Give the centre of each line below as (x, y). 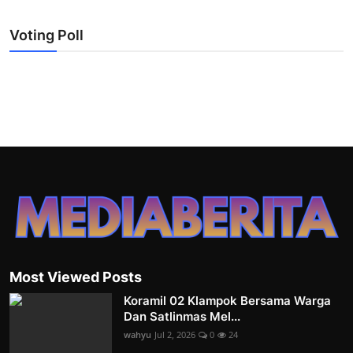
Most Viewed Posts (76, 277)
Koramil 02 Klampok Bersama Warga (227, 300)
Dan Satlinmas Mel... (182, 316)
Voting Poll (46, 35)
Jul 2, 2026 (175, 334)
